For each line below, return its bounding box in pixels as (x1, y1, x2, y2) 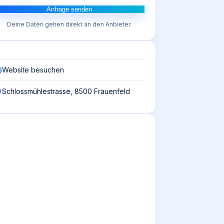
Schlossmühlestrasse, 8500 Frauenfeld (2, 87, 130, 95)
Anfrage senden (46, 5, 92, 13)
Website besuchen (2, 65, 64, 74)
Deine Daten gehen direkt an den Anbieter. (6, 20, 131, 28)
